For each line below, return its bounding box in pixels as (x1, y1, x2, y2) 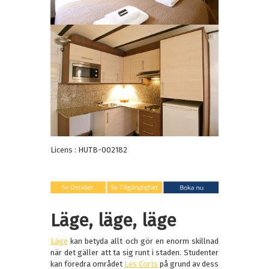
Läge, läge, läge (50, 210, 177, 232)
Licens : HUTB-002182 (50, 145, 127, 155)
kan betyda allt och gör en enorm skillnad (68, 237, 219, 246)
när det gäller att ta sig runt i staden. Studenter (50, 248, 219, 258)
